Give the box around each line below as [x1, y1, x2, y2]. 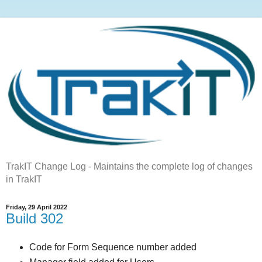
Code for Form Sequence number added [29, 242, 196, 252]
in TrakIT [6, 174, 42, 185]
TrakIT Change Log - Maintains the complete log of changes [6, 161, 253, 172]
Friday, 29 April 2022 [6, 204, 67, 211]
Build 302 [6, 211, 63, 227]
